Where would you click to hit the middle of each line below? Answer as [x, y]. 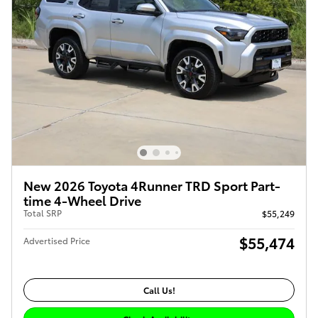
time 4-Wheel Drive [82, 200]
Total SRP [43, 213]
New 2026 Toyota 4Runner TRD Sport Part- [152, 185]
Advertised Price [57, 241]
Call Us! [159, 290]
